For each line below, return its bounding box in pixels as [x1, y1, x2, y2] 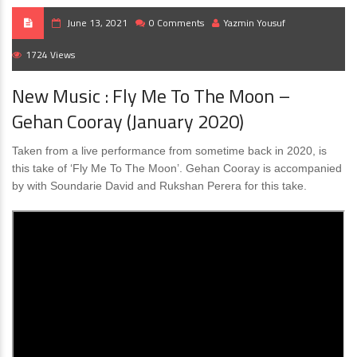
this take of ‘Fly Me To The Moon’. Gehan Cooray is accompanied [12, 162, 342, 175]
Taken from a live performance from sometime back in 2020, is [12, 144, 327, 158]
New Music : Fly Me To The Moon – [12, 81, 291, 111]
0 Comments [149, 15, 204, 31]
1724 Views [25, 47, 75, 63]
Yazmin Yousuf [223, 15, 285, 31]
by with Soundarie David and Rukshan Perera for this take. [12, 179, 307, 193]
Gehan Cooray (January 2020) [12, 107, 244, 136]
